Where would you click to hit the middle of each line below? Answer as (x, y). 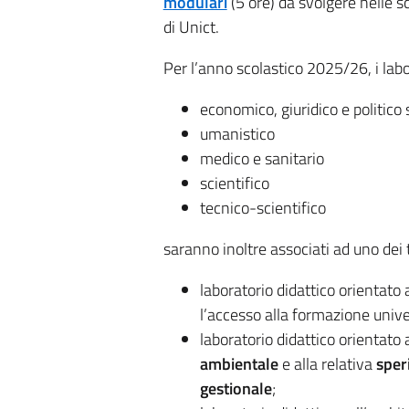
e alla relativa (329, 364)
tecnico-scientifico (262, 208)
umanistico (237, 134)
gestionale (236, 389)
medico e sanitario (262, 159)
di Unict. (191, 27)
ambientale (241, 364)
